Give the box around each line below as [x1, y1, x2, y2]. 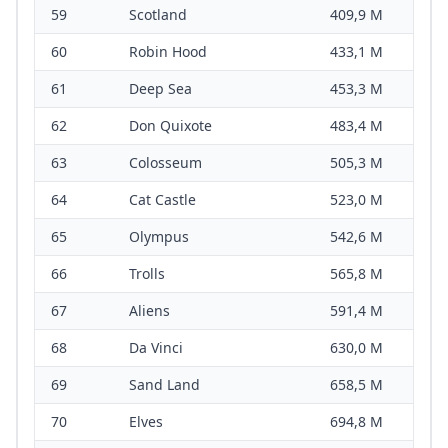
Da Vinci [129, 338, 183, 358]
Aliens [129, 301, 170, 321]
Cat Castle [129, 190, 196, 210]
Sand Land [129, 375, 200, 395]
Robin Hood [129, 42, 207, 62]
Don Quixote [129, 116, 212, 136]
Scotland [129, 5, 187, 25]
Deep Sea [129, 79, 192, 99]
